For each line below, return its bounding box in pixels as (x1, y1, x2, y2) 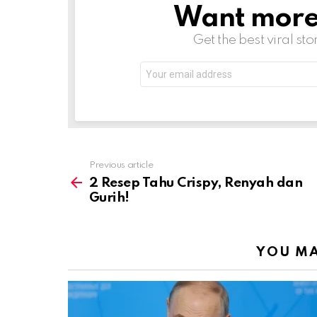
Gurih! (89, 190, 129, 204)
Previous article (89, 160, 154, 170)
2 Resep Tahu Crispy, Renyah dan (89, 175, 303, 190)
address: (139, 73, 180, 83)
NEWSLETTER (92, 6, 195, 20)
